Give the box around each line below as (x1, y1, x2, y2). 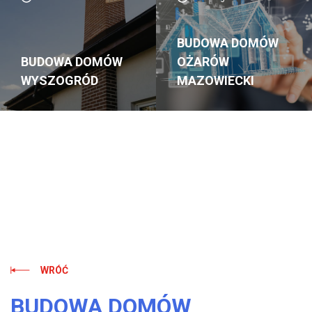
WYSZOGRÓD (21, 73, 98, 88)
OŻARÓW (177, 54, 229, 70)
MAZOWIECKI (177, 73, 254, 88)
